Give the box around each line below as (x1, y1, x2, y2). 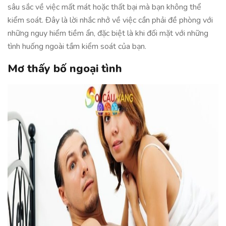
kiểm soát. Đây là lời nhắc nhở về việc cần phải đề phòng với (8, 15, 213, 26)
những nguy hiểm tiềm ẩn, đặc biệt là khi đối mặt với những (8, 28, 208, 39)
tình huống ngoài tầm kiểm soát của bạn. (8, 41, 146, 52)
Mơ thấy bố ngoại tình (8, 61, 122, 76)
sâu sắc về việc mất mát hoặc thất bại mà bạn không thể (8, 2, 201, 13)
